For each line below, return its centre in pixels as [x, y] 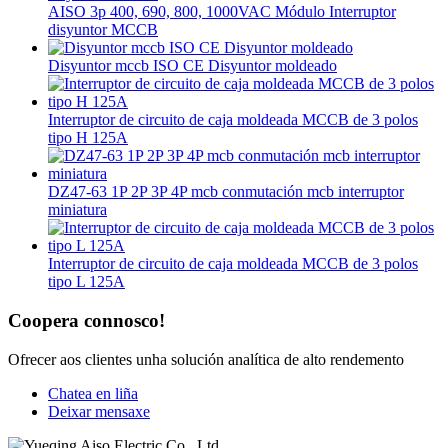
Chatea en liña [93, 393]
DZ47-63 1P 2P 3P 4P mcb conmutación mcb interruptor [226, 192]
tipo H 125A [88, 138]
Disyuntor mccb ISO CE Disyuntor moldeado [192, 66]
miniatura [77, 210]
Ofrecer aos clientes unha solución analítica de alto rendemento [206, 359]
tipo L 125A [86, 282]
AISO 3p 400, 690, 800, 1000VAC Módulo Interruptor [222, 12]
